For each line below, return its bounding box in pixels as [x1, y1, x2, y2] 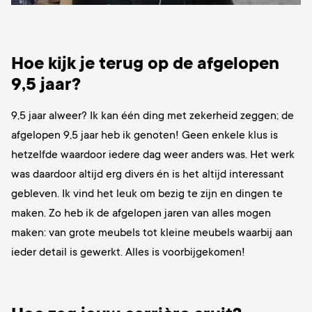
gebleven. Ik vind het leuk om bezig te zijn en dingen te [11, 187, 283, 201]
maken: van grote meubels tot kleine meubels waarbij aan [11, 226, 292, 240]
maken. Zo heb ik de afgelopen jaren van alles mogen [11, 207, 271, 220]
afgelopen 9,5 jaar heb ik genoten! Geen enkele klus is [11, 129, 278, 142]
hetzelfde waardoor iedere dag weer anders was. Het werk [11, 148, 295, 162]
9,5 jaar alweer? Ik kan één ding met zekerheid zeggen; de [11, 109, 294, 123]
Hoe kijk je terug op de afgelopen [11, 54, 279, 74]
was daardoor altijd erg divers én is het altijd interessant [11, 168, 284, 181]
